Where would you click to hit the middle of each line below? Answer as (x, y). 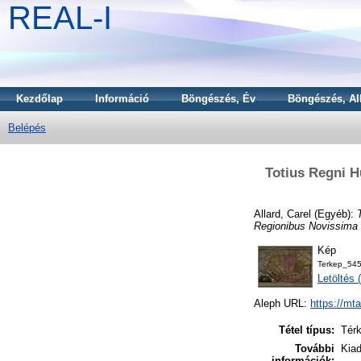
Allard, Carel (282, 214)
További (315, 349)
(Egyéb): (334, 214)
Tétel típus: (307, 330)
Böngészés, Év (218, 99)
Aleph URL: (282, 304)
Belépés (27, 128)
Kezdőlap (39, 99)
